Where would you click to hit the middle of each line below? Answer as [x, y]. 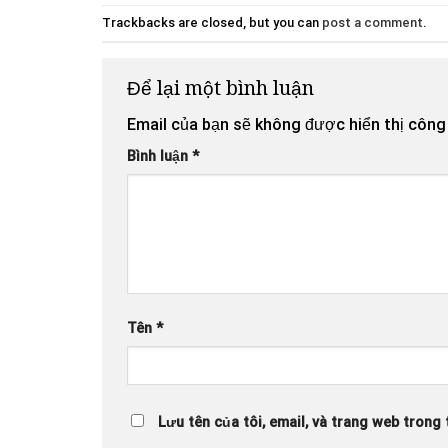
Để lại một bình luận [223, 87]
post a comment [372, 22]
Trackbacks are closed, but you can [212, 22]
